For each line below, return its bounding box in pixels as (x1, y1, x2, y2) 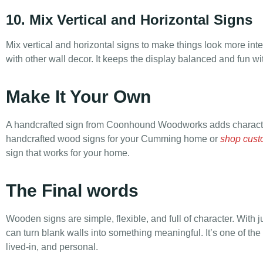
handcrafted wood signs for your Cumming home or (6, 134, 220, 144)
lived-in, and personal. (6, 242, 98, 252)
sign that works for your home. (6, 148, 130, 159)
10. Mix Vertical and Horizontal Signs (6, 12, 252, 28)
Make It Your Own (6, 87, 151, 107)
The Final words (6, 181, 139, 201)
